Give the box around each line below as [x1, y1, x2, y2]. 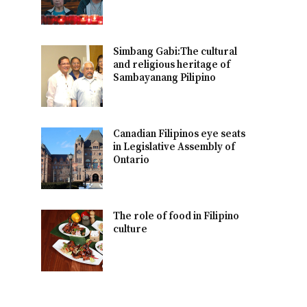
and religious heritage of [113, 58, 231, 71]
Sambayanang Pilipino [113, 71, 217, 84]
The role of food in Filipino [113, 209, 240, 223]
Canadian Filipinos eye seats [113, 127, 246, 140]
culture [113, 222, 148, 236]
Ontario [113, 153, 150, 167]
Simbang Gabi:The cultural [113, 45, 238, 58]
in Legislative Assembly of [113, 140, 236, 153]
